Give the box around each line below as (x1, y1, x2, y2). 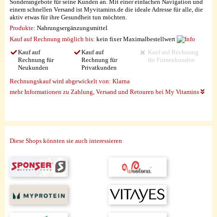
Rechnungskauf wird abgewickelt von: (10, 77, 111, 85)
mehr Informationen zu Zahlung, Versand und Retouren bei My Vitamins (10, 88, 201, 96)
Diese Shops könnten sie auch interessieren (10, 137, 122, 144)
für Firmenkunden (147, 56, 195, 64)
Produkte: (10, 24, 35, 32)
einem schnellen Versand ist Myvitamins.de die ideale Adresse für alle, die (10, 5, 203, 13)
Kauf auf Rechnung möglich (10, 35, 84, 43)
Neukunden (18, 64, 48, 72)
